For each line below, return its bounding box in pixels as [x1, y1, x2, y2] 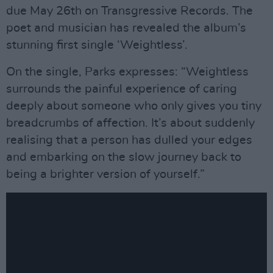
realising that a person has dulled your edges [6, 134, 252, 146]
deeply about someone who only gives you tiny [6, 100, 261, 112]
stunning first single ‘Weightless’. [6, 39, 188, 51]
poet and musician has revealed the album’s [6, 22, 246, 34]
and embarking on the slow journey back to [6, 151, 241, 163]
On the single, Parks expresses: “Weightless [6, 66, 249, 78]
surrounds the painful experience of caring [6, 83, 237, 95]
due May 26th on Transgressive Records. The [6, 5, 253, 17]
